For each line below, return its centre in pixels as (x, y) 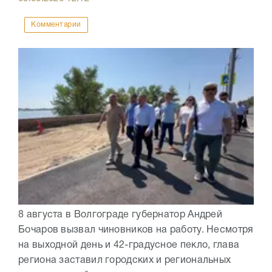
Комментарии (56, 25)
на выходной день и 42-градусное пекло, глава (129, 246)
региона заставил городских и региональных (125, 261)
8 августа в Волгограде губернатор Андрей (120, 215)
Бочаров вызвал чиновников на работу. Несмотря (136, 230)
